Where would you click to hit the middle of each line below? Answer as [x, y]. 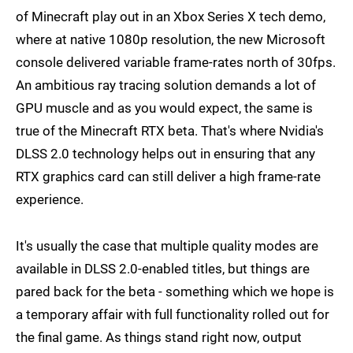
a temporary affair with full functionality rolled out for [173, 315]
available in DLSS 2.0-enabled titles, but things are [163, 269]
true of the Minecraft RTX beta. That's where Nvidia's [170, 131]
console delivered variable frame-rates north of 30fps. [176, 63]
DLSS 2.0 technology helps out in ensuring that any [165, 154]
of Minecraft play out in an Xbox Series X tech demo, [171, 17]
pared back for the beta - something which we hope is [175, 292]
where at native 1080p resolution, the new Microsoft [171, 40]
